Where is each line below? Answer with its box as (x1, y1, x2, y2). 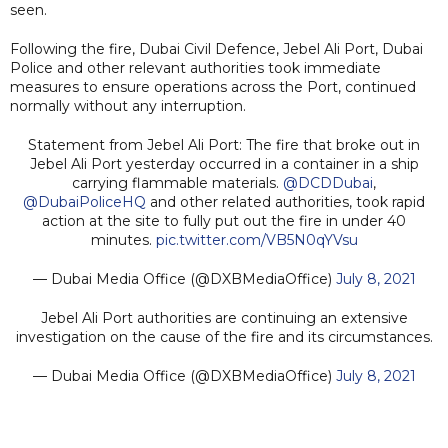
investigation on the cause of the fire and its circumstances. (15, 327, 433, 346)
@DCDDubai (283, 173, 373, 192)
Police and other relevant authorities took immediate (10, 58, 381, 77)
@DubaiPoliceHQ (23, 192, 146, 211)
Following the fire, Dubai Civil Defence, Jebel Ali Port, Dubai (10, 39, 423, 58)
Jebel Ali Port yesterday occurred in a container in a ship (29, 154, 419, 173)
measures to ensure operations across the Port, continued (10, 77, 416, 96)
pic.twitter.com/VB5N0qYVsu (155, 230, 358, 249)
